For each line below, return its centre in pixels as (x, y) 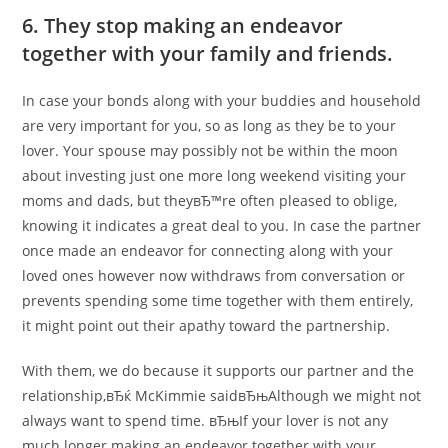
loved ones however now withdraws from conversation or (214, 275)
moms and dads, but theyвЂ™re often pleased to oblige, (210, 200)
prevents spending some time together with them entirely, (218, 300)
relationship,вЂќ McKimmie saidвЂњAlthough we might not (222, 395)
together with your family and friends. (208, 53)
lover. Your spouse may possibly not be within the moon (210, 150)
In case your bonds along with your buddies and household (222, 100)
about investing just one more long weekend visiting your (214, 175)
